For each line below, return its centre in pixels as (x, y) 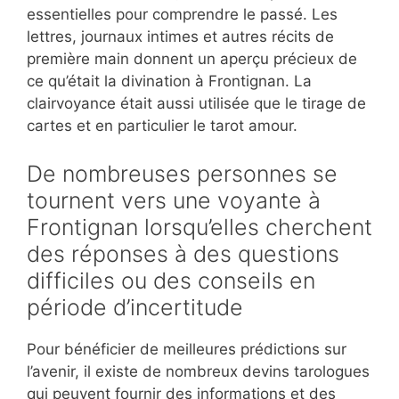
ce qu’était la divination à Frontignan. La (169, 81)
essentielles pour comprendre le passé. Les (182, 15)
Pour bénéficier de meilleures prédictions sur (187, 349)
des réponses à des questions (183, 253)
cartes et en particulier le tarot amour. (162, 126)
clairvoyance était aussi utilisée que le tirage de (196, 104)
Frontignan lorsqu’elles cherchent (199, 227)
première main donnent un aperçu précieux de (192, 59)
